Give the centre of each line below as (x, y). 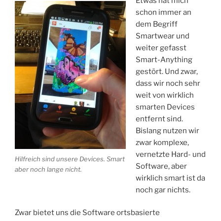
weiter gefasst (161, 48)
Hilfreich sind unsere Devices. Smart (70, 159)
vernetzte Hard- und (170, 154)
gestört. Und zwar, (166, 71)
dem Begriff (156, 24)
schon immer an (163, 12)
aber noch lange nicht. (48, 169)
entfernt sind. (159, 119)
